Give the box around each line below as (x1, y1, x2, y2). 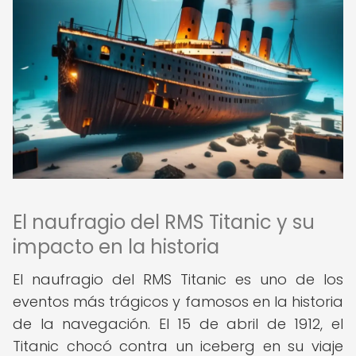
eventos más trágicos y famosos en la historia (13, 292, 343, 311)
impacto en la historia (13, 234, 219, 260)
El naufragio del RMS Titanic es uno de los (13, 269, 343, 289)
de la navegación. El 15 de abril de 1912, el (13, 314, 343, 334)
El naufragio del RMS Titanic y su (13, 209, 315, 235)
